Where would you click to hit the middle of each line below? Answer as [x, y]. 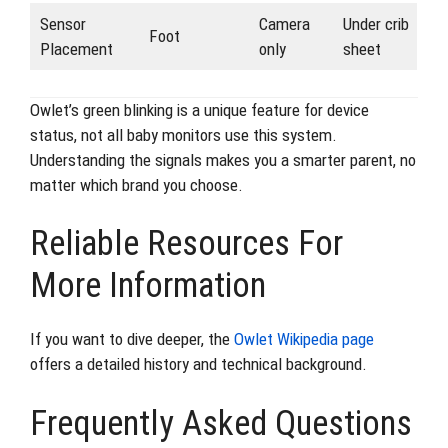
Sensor [62, 24]
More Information [148, 285]
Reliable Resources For [186, 243]
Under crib [375, 24]
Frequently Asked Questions [221, 423]
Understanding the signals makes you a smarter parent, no [223, 159]
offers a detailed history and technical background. [198, 364]
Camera [284, 24]
